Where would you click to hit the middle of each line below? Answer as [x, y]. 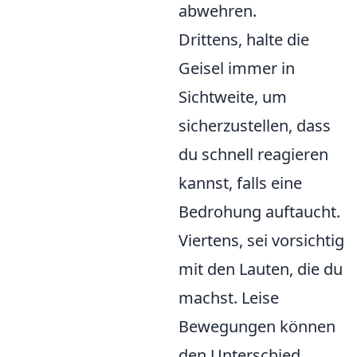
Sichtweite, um [233, 97]
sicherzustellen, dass [255, 126]
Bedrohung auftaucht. [259, 212]
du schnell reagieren [253, 154]
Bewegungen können [257, 326]
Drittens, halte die [244, 39]
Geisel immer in [237, 68]
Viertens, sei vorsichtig [261, 240]
